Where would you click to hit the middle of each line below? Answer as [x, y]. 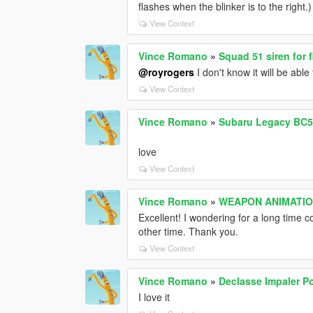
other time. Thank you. [189, 231]
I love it [154, 297]
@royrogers [167, 72]
